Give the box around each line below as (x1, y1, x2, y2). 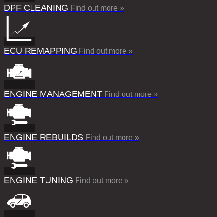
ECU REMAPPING (4, 46, 77, 56)
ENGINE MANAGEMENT (4, 89, 102, 99)
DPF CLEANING (4, 2, 68, 13)
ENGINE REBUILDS (4, 132, 83, 142)
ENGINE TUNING (4, 175, 73, 185)
